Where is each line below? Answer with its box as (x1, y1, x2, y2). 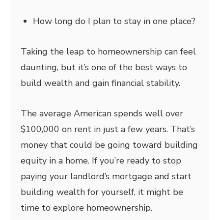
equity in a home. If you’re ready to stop (21, 154, 182, 166)
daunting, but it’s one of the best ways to (21, 61, 188, 73)
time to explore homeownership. (21, 201, 153, 214)
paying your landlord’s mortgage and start (21, 170, 192, 182)
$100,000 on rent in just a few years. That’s (21, 123, 195, 135)
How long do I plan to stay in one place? (33, 15, 196, 27)
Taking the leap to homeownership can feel (21, 45, 196, 57)
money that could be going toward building (21, 138, 198, 151)
